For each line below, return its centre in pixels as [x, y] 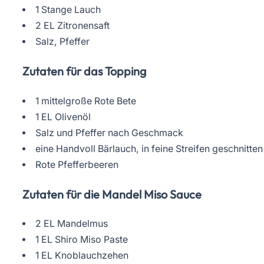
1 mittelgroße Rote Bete [85, 101]
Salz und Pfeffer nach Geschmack [109, 133]
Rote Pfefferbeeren [77, 164]
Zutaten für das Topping [84, 71]
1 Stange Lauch [68, 10]
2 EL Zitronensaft [72, 26]
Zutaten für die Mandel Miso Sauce [112, 194]
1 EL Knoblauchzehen [82, 256]
